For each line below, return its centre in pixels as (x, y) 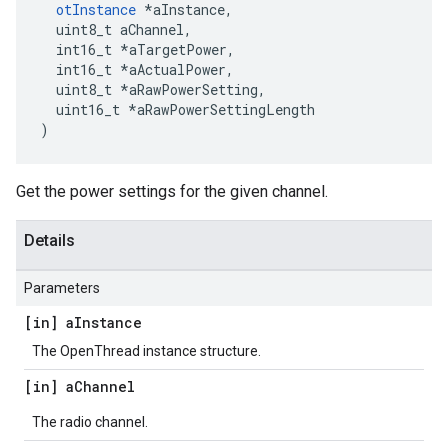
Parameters (62, 288)
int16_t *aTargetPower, (137, 49)
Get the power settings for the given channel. (172, 191)
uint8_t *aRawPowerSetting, (153, 89)
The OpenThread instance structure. (146, 351)
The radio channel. (90, 422)
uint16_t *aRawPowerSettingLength (177, 109)
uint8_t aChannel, (116, 29)
